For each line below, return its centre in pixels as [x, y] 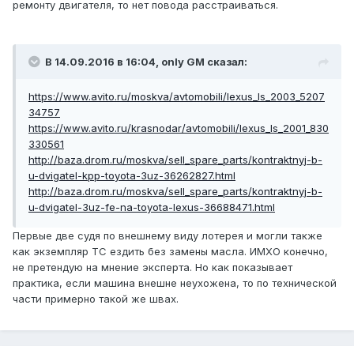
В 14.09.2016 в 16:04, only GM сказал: [146, 62]
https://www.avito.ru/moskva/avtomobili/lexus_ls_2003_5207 [177, 97]
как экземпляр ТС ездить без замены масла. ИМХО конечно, [170, 252]
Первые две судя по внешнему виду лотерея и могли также [168, 236]
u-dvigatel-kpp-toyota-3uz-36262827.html [132, 176]
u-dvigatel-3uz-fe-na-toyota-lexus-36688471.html [152, 207]
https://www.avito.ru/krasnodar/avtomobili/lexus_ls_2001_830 [179, 128]
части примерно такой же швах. [96, 299]
